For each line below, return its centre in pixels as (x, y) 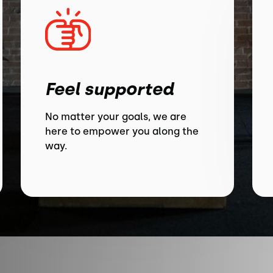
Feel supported (109, 89)
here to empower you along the (122, 131)
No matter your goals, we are (116, 117)
